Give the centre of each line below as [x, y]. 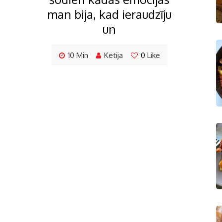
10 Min [78, 55]
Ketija [113, 55]
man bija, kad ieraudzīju [109, 14]
